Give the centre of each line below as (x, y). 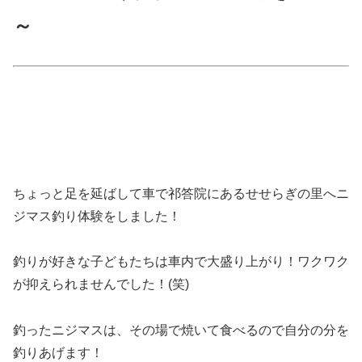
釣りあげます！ (58, 353)
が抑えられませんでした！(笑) (101, 284)
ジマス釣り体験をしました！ (97, 216)
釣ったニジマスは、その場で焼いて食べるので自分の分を (181, 330)
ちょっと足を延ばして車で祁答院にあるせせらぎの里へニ (181, 193)
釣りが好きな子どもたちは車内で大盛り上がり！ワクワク (181, 262)
